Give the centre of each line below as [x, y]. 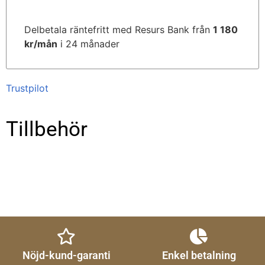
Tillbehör [47, 130]
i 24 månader [88, 44]
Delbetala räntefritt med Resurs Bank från [119, 30]
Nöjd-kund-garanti [66, 256]
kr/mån [41, 44]
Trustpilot [27, 88]
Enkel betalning [199, 256]
